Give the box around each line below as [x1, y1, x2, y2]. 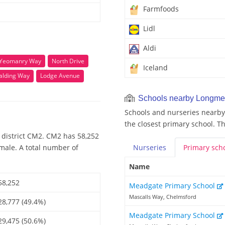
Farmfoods [141, 4, 179, 14]
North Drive [52, 56, 84, 65]
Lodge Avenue [40, 71, 80, 80]
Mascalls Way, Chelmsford [129, 193, 196, 201]
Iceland [141, 63, 168, 73]
